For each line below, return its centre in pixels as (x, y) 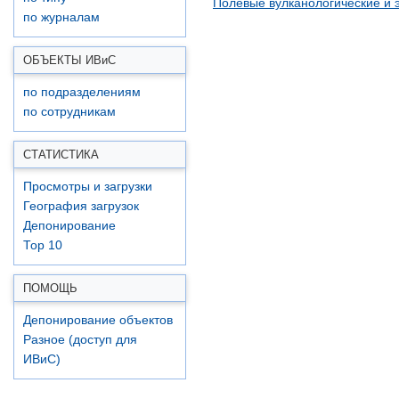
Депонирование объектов (98, 320)
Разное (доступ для (80, 340)
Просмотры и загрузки (88, 187)
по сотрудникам (69, 112)
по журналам (61, 17)
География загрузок (81, 206)
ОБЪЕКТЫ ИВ (62, 60)
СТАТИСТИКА (61, 155)
